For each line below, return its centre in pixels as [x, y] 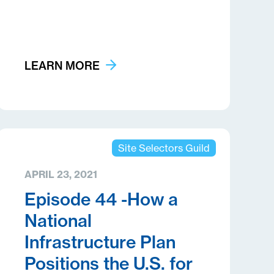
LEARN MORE [62, 66]
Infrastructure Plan [100, 242]
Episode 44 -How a [101, 199]
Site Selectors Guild [164, 148]
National [58, 220]
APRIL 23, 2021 [61, 174]
